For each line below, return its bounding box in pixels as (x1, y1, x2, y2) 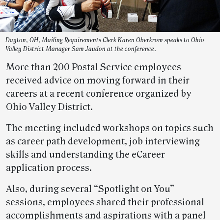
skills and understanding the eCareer (6, 149, 165, 160)
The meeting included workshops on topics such (6, 123, 214, 134)
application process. (6, 163, 92, 173)
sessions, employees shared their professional (6, 197, 204, 208)
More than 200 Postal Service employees (6, 62, 181, 73)
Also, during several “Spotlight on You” (6, 184, 174, 194)
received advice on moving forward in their (6, 75, 190, 86)
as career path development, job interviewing (6, 136, 200, 147)
